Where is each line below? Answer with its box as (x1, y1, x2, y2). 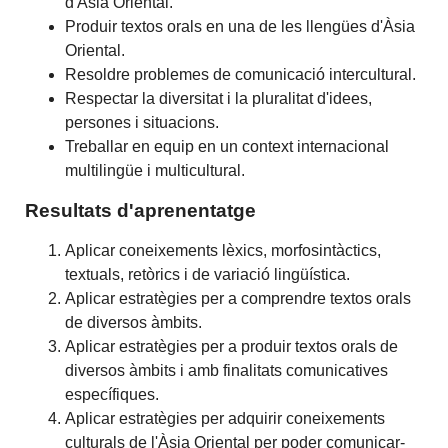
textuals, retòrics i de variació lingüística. (65, 265, 351, 283)
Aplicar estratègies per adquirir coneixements (65, 409, 386, 427)
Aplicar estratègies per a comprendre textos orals (65, 289, 412, 307)
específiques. (65, 385, 160, 403)
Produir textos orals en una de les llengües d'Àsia (65, 17, 416, 35)
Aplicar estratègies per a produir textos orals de (65, 337, 399, 355)
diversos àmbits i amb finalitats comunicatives (65, 361, 389, 379)
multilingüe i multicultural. (65, 161, 246, 179)
